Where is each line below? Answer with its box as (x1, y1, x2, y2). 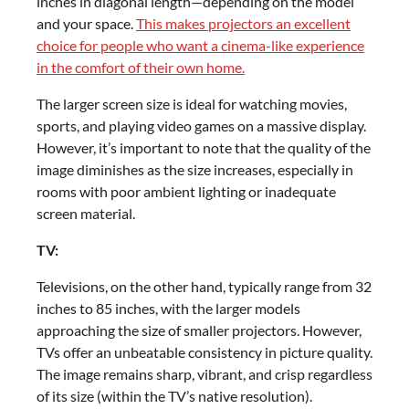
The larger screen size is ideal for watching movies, (37, 95, 347, 113)
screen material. (37, 204, 135, 223)
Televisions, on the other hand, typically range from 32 (37, 278, 372, 296)
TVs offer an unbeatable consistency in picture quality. (37, 343, 372, 362)
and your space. (37, 15, 136, 33)
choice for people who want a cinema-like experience (37, 37, 364, 55)
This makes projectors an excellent (136, 15, 351, 33)
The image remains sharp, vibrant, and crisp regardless (37, 365, 372, 383)
